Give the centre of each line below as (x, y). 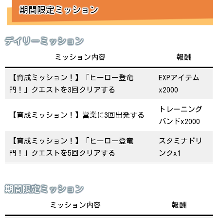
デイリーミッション (44, 41)
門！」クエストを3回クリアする (62, 90)
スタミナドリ (180, 141)
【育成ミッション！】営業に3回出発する (77, 115)
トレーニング (180, 109)
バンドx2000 (179, 121)
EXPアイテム (179, 78)
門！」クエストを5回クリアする (62, 153)
